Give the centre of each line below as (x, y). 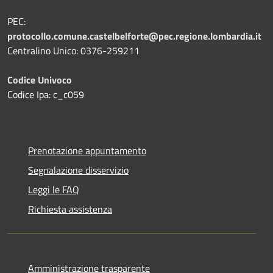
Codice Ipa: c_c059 (46, 94)
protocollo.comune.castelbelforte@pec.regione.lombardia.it (134, 36)
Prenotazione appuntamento (87, 150)
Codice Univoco (40, 80)
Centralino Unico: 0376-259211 (73, 50)
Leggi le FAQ (54, 189)
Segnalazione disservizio (78, 170)
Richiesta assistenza (70, 209)
